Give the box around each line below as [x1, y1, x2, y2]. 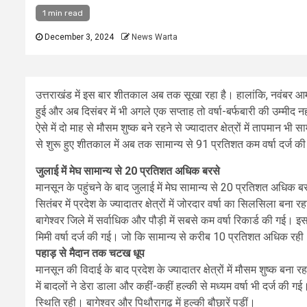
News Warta [132, 32, 177, 42]
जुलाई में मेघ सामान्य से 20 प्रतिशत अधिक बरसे [36, 164, 220, 177]
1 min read [42, 8, 83, 18]
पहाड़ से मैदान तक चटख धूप [36, 247, 145, 260]
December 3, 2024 [42, 32, 114, 42]
